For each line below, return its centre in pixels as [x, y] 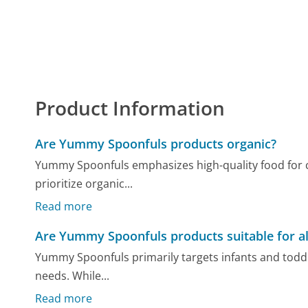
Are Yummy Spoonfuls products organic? [156, 143]
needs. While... [73, 276]
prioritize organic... [84, 184]
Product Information [130, 108]
